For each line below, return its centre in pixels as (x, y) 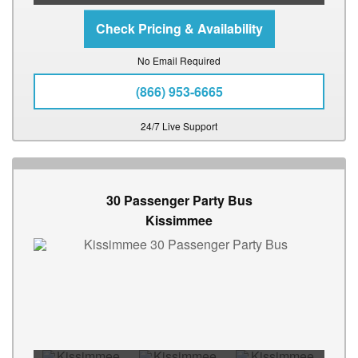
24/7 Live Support (179, 126)
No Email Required (179, 61)
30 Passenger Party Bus (179, 201)
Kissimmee (179, 221)
